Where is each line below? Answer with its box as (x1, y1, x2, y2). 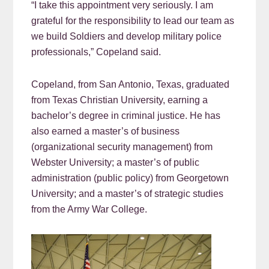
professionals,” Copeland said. (31, 47, 162, 58)
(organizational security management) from (31, 142, 213, 153)
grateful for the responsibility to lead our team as (31, 16, 235, 26)
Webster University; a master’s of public (31, 157, 200, 168)
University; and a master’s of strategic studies (31, 189, 224, 199)
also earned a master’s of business (31, 126, 180, 137)
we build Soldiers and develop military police (31, 31, 222, 42)
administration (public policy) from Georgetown (31, 173, 229, 184)
